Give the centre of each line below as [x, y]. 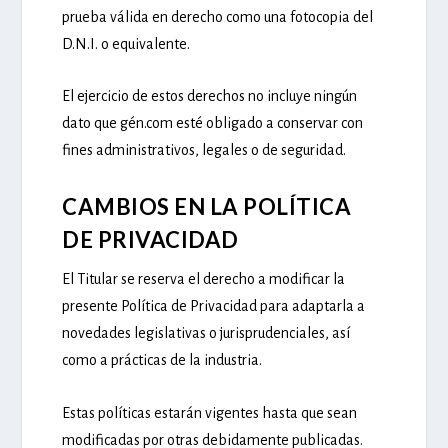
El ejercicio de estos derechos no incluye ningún [210, 96]
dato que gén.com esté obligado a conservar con [213, 123]
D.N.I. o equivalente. [126, 43]
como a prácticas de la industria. [162, 359]
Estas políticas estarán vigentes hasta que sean [210, 412]
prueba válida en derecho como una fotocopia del [218, 16]
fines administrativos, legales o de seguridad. [204, 150]
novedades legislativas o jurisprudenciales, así [206, 332]
